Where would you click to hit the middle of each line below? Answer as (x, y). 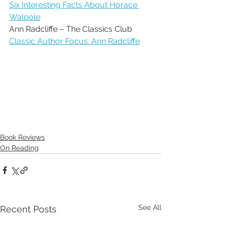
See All (150, 207)
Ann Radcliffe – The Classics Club (71, 29)
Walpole (25, 17)
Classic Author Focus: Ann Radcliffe (74, 41)
